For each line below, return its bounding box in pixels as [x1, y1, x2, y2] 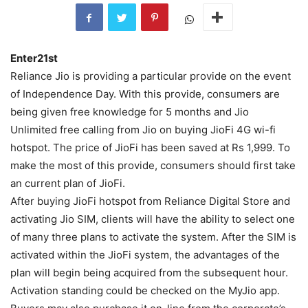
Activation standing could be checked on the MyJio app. [10, 284, 280, 297]
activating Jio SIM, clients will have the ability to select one [10, 212, 295, 225]
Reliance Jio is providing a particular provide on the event [10, 69, 291, 82]
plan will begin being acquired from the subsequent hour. [10, 266, 288, 279]
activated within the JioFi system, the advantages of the [10, 248, 280, 261]
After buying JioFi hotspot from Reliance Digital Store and [10, 195, 290, 208]
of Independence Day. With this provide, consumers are [10, 87, 280, 100]
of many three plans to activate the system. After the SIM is [10, 230, 296, 243]
